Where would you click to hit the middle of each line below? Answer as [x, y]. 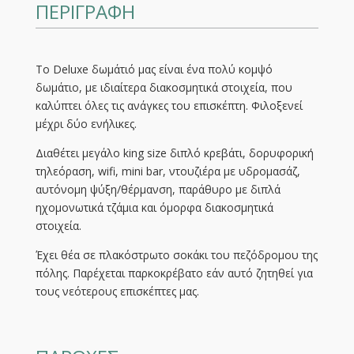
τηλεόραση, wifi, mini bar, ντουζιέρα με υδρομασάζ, [168, 171]
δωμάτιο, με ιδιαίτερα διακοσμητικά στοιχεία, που [164, 88]
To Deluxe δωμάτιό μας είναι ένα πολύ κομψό [154, 70]
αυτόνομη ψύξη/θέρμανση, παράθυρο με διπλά [158, 190]
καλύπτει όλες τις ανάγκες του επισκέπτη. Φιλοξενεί [169, 106]
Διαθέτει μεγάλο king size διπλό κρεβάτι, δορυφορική [174, 153]
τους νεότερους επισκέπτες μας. [117, 292]
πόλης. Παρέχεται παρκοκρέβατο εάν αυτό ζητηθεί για [174, 273]
